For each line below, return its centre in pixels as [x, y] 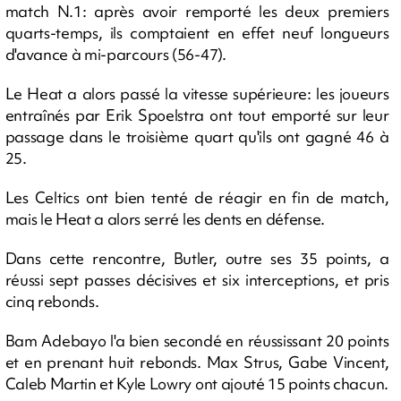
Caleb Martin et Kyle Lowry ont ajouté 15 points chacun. [196, 384]
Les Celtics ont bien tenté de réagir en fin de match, [197, 197]
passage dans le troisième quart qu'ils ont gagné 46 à [197, 137]
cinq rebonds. [52, 301]
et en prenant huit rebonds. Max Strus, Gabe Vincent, [197, 362]
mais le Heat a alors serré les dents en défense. [165, 219]
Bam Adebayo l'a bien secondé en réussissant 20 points [197, 341]
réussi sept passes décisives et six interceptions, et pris [197, 280]
